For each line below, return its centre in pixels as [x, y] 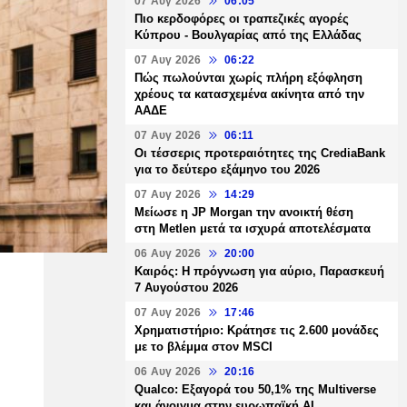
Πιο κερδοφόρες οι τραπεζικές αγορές [242, 19]
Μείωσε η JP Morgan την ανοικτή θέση [244, 212]
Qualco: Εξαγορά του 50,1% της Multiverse [255, 389]
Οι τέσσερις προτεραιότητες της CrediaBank [260, 153]
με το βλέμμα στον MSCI [203, 347]
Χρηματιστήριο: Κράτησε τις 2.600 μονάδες [257, 330]
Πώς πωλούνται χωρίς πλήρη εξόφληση [248, 78]
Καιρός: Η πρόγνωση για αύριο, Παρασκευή [259, 271]
